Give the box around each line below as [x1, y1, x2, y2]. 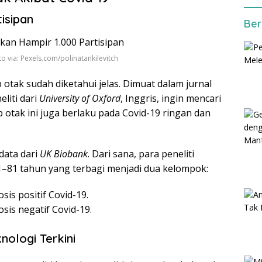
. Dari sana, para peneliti [88, 147, 194, 160]
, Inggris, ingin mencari [120, 91, 221, 105]
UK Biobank [40, 147, 88, 160]
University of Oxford [39, 91, 120, 105]
